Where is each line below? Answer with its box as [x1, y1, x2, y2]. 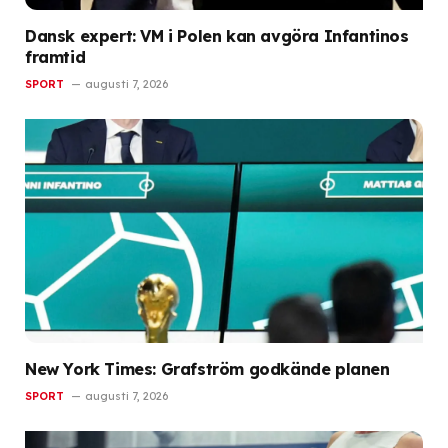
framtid [25, 46, 86, 67]
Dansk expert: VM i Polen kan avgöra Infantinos [25, 25, 409, 46]
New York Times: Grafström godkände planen [25, 358, 390, 379]
